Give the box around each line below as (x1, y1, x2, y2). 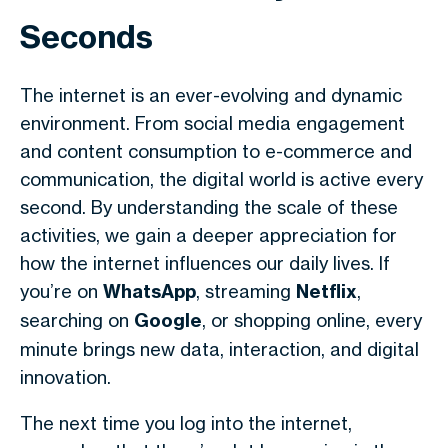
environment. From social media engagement (20, 112, 405, 134)
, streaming (196, 280, 296, 302)
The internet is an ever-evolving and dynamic (20, 84, 402, 106)
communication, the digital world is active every (20, 168, 423, 190)
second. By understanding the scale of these (20, 196, 398, 218)
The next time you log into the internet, (20, 412, 352, 434)
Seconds (20, 17, 153, 56)
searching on (20, 309, 134, 331)
